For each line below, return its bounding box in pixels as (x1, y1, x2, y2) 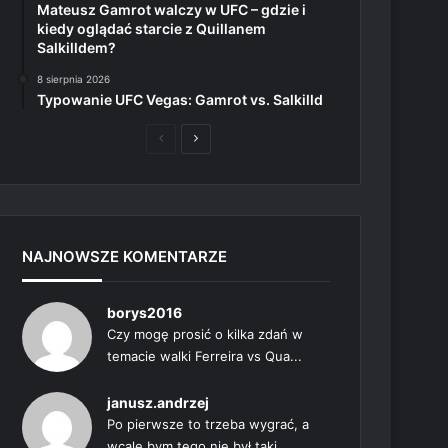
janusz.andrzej (107, 394, 210, 411)
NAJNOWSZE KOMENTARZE (22, 247, 228, 266)
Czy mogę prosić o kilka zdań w (107, 326, 304, 342)
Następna (197, 130, 251, 145)
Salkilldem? (37, 39, 117, 56)
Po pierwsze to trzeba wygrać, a (107, 416, 310, 432)
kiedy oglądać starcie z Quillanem (37, 20, 267, 37)
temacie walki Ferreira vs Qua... (107, 348, 303, 364)
